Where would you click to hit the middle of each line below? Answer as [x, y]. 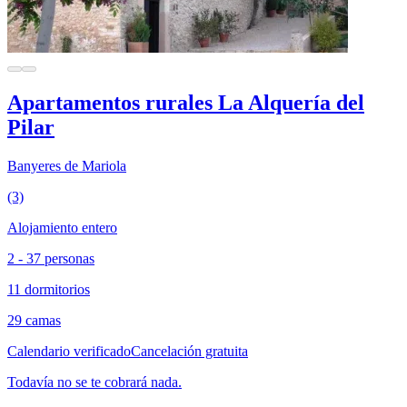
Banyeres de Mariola [67, 166]
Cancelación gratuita [189, 351]
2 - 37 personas [51, 258]
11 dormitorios [49, 289]
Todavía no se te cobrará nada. [94, 382]
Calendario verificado [69, 351]
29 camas [34, 320]
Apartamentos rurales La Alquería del [186, 103]
